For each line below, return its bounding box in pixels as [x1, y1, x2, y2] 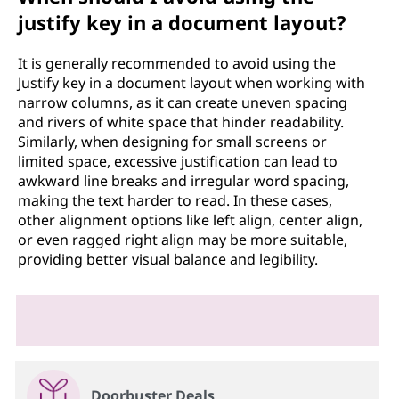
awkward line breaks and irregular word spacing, [18, 170, 349, 191]
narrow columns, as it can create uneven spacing [18, 92, 347, 112]
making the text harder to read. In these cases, [18, 190, 332, 210]
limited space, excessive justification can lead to [18, 151, 338, 171]
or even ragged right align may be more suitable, [18, 229, 347, 249]
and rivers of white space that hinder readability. [18, 111, 344, 132]
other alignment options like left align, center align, [18, 209, 362, 230]
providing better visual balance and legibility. [18, 248, 318, 269]
